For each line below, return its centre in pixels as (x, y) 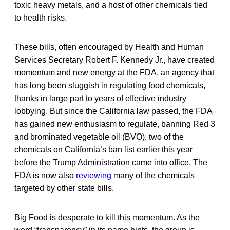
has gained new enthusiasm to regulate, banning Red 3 (115, 124)
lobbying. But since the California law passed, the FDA (113, 111)
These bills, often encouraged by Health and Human (109, 47)
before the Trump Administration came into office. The (111, 162)
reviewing (94, 175)
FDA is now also (45, 175)
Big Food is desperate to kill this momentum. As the (107, 217)
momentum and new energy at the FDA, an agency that (114, 72)
